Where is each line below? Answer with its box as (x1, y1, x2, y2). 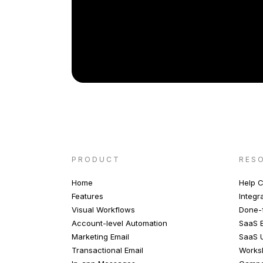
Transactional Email (72, 245, 143, 255)
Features (72, 191, 103, 201)
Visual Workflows (72, 204, 135, 214)
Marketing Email (72, 231, 129, 241)
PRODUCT (72, 154, 120, 164)
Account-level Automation (72, 218, 167, 228)
